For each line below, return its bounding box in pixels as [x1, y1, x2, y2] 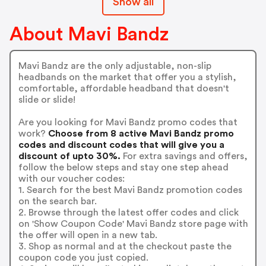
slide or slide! [18, 94, 75, 104]
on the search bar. [18, 196, 97, 206]
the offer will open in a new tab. [18, 230, 157, 240]
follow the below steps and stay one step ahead [18, 162, 229, 172]
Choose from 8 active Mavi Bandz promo [45, 128, 234, 138]
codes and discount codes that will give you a [18, 140, 224, 150]
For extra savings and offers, [120, 151, 248, 161]
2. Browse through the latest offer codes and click [18, 207, 239, 217]
